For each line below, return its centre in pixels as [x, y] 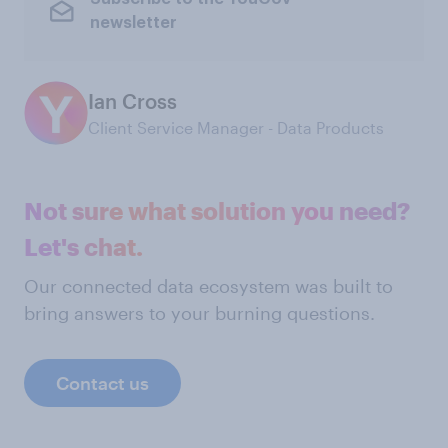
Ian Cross [132, 100]
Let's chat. [83, 246]
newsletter [133, 23]
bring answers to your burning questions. [199, 312]
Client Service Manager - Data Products [236, 127]
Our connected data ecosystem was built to [208, 285]
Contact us [102, 382]
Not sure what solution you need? [217, 210]
